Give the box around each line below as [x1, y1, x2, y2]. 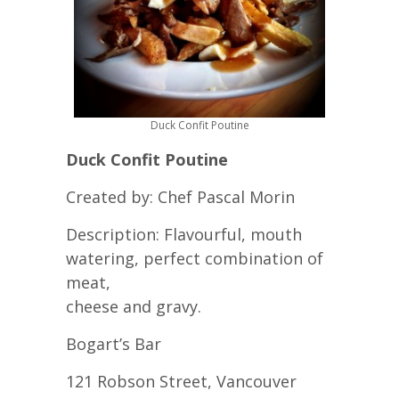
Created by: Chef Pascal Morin [66, 185, 295, 208]
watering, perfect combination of [66, 247, 323, 269]
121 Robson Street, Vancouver [66, 370, 297, 392]
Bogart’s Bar [66, 332, 161, 354]
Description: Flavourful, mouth [66, 223, 302, 245]
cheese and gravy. [66, 295, 201, 317]
